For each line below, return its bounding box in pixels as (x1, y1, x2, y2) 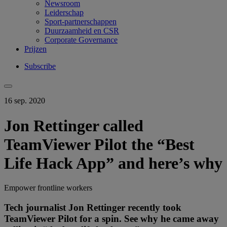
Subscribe (24, 62, 56, 71)
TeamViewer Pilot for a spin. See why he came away (4, 213, 219, 224)
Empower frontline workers (4, 183, 92, 193)
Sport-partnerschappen (45, 17, 117, 26)
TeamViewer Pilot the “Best (4, 135, 195, 154)
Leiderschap (45, 8, 84, 17)
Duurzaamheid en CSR (45, 26, 119, 35)
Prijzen (24, 45, 47, 54)
